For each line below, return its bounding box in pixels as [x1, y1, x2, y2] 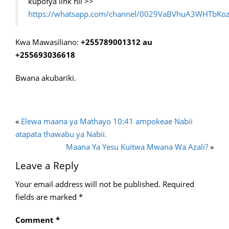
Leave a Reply [15, 159, 79, 172]
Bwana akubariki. [15, 73, 76, 83]
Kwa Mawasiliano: [15, 37, 81, 47]
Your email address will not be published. [15, 179, 161, 189]
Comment [15, 215, 56, 225]
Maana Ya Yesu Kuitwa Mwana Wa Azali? [66, 142, 208, 152]
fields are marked [15, 192, 79, 202]
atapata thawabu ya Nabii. [15, 129, 107, 139]
